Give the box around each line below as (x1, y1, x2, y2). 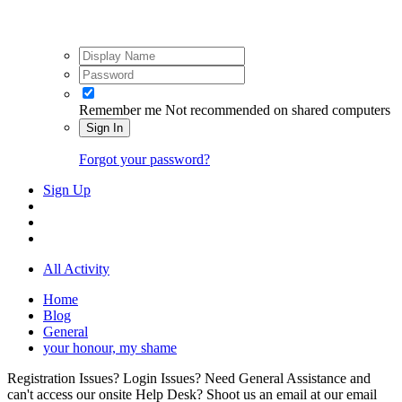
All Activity (43, 260, 109, 276)
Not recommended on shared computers (165, 101, 390, 118)
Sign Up (43, 181, 91, 197)
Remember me (79, 101, 162, 118)
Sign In (86, 120, 123, 135)
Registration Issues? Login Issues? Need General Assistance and (7, 370, 371, 386)
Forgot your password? (79, 151, 210, 167)
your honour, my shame (43, 339, 177, 355)
